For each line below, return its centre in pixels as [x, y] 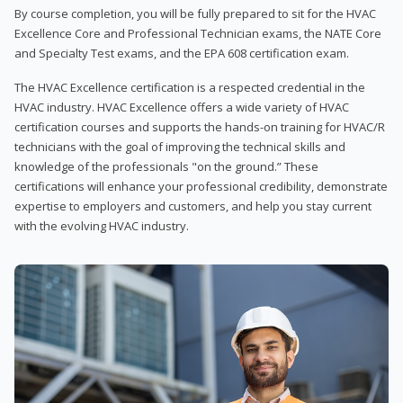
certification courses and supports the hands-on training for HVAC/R [200, 126]
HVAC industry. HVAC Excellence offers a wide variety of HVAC [182, 107]
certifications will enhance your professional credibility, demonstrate [201, 186]
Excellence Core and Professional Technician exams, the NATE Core [198, 33]
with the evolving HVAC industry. [102, 225]
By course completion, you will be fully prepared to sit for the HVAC [195, 13]
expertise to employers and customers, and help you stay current [193, 206]
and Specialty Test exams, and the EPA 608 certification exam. [182, 53]
